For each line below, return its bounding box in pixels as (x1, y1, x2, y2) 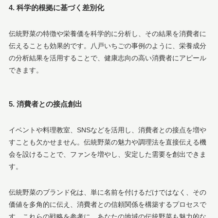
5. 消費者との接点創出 (8, 100, 82, 109)
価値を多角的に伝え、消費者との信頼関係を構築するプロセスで (8, 200, 206, 208)
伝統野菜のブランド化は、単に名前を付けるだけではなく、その (8, 188, 206, 196)
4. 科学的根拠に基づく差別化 (8, 3, 104, 12)
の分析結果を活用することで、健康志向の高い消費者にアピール (8, 54, 206, 62)
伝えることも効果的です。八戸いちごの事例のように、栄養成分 (8, 41, 206, 50)
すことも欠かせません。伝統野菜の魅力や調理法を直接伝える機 (8, 138, 206, 146)
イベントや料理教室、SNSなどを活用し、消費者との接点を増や (8, 126, 206, 134)
